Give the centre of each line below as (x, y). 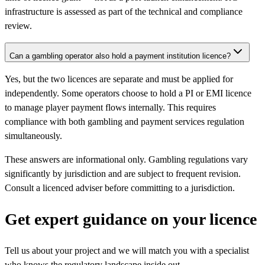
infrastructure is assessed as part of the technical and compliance (124, 11)
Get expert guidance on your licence (131, 219)
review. (18, 25)
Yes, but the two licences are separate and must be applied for (119, 79)
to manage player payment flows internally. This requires (110, 107)
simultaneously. (33, 135)
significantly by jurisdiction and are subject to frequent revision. (123, 173)
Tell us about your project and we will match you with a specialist (127, 251)
